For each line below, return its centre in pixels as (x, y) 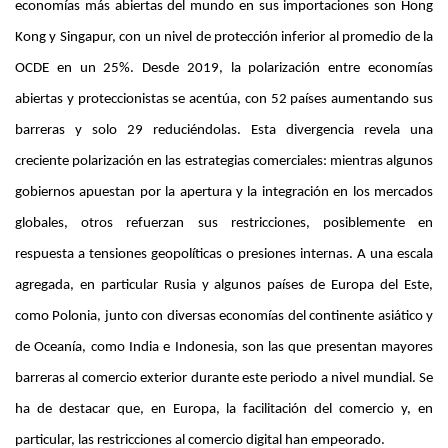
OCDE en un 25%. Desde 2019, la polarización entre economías (224, 69)
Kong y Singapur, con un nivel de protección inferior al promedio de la (224, 38)
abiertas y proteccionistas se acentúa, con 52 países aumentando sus (224, 100)
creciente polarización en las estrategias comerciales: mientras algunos (224, 162)
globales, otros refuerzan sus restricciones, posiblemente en (224, 224)
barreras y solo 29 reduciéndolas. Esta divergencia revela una (224, 131)
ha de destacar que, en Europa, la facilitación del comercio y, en (224, 410)
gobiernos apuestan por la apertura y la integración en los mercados (224, 193)
